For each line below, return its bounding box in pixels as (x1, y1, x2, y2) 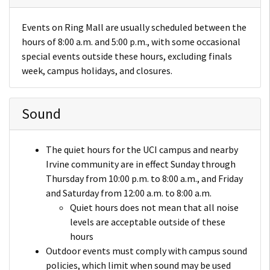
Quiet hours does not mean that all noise (70, 201, 239, 213)
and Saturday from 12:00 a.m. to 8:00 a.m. (46, 186, 212, 199)
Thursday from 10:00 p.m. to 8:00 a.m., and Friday (46, 172, 243, 184)
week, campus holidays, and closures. (22, 64, 172, 77)
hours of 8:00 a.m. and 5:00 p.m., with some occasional (22, 35, 240, 48)
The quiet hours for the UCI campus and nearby (46, 143, 238, 155)
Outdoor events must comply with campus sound (46, 244, 247, 257)
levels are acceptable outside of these (70, 215, 225, 228)
